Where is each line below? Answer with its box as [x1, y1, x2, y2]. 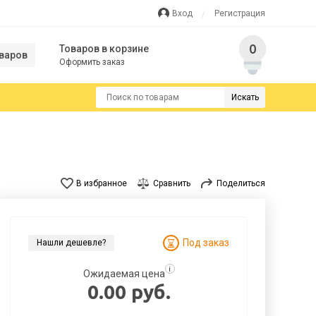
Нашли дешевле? [37, 238, 107, 248]
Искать [231, 92, 259, 102]
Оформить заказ [59, 57, 125, 67]
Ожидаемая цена [83, 268, 165, 279]
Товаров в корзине [59, 43, 149, 54]
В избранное [76, 178, 127, 188]
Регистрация [214, 8, 265, 18]
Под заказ [182, 237, 229, 248]
